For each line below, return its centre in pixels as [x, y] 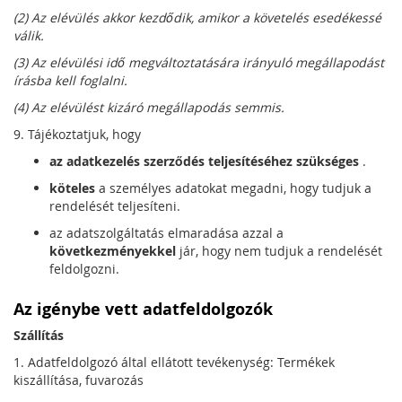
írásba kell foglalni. [70, 80]
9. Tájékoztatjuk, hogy [77, 134]
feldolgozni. [84, 269]
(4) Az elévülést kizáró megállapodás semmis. [149, 107]
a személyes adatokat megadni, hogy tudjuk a [233, 188]
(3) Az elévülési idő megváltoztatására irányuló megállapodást [199, 62]
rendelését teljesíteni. [115, 206]
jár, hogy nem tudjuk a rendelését [279, 251]
